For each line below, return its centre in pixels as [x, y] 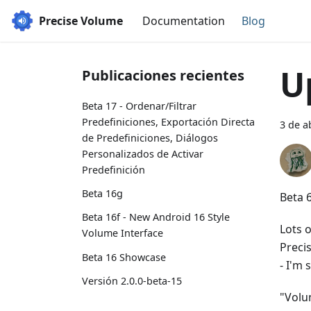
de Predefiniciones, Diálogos [150, 138]
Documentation [184, 21]
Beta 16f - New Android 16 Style [156, 217]
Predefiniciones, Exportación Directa [168, 122]
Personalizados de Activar [143, 154]
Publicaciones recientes [163, 75]
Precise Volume [81, 21]
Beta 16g [102, 194]
